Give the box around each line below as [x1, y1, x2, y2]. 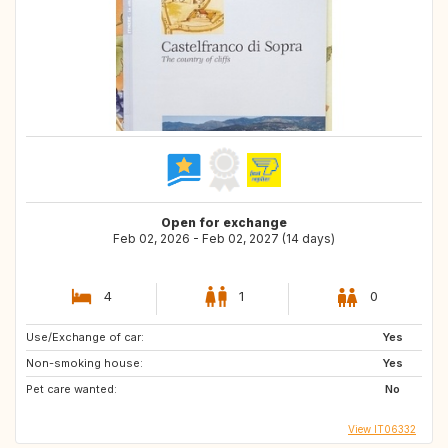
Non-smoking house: [26, 356, 143, 371]
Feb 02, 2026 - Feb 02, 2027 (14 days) [113, 231, 335, 247]
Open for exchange [161, 215, 287, 231]
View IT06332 [348, 422, 416, 435]
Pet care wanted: [26, 382, 117, 397]
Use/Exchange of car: [26, 330, 144, 345]
